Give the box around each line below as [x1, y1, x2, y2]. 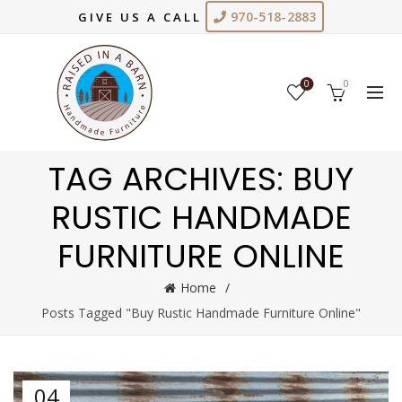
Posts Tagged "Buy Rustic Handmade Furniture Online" [41, 304, 361, 321]
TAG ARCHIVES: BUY [48, 156, 354, 202]
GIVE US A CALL [78, 9, 203, 25]
